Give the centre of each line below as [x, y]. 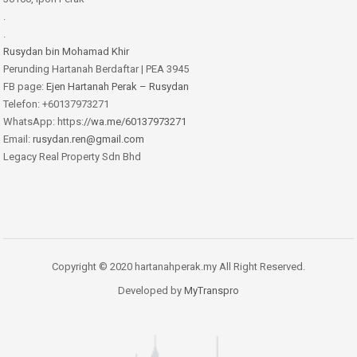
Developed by [150, 291]
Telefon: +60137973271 [56, 104]
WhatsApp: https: [43, 122]
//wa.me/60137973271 [135, 122]
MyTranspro [210, 291]
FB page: [25, 87]
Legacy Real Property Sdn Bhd [72, 157]
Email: [18, 139]
